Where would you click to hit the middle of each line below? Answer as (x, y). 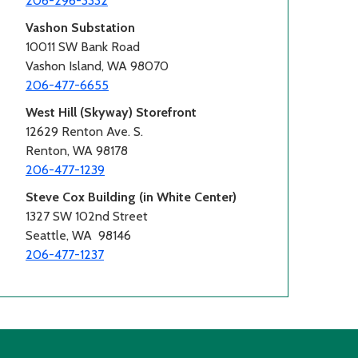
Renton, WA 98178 (77, 150)
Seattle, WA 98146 (78, 235)
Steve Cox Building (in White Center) (131, 197)
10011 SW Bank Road (84, 46)
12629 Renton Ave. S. (84, 131)
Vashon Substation (80, 27)
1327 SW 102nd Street (87, 216)
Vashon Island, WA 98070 (97, 66)
